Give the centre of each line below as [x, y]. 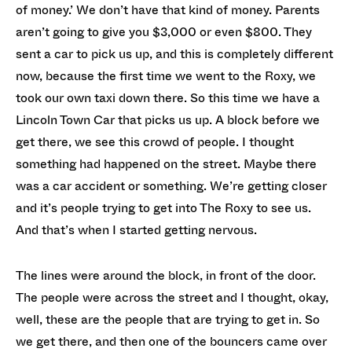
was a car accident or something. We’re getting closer [171, 186]
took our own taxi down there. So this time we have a [168, 98]
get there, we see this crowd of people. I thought [155, 142]
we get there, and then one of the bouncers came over [171, 341]
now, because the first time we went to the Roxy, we [166, 76]
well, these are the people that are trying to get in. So [168, 319]
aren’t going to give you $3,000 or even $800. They [164, 32]
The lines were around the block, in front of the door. [166, 275]
